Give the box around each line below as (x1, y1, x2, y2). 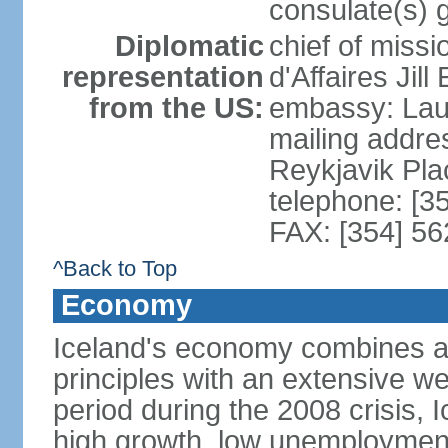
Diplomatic (114, 30, 264, 62)
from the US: (88, 92, 264, 124)
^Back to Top (52, 256, 177, 281)
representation (61, 61, 264, 93)
